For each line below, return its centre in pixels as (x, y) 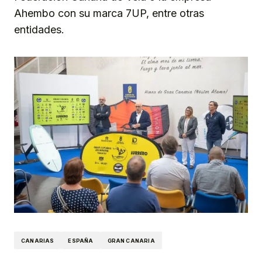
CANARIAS (38, 240)
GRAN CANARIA (131, 240)
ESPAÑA (81, 240)
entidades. (39, 30)
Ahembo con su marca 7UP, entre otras (109, 13)
